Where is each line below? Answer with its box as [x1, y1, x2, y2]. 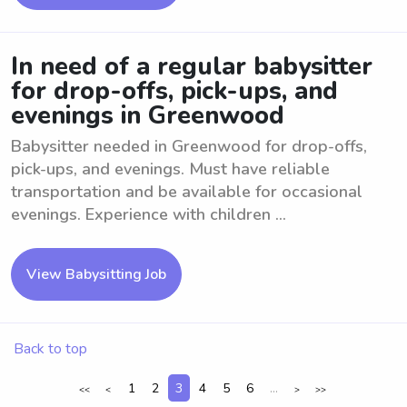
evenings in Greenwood [11, 99, 284, 133]
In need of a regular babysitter [11, 50, 372, 84]
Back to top [14, 339, 87, 359]
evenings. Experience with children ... [11, 203, 286, 225]
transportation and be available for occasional [11, 181, 362, 203]
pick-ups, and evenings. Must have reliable [11, 158, 330, 180]
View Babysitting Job [26, 264, 166, 284]
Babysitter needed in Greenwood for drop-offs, [11, 135, 367, 157]
